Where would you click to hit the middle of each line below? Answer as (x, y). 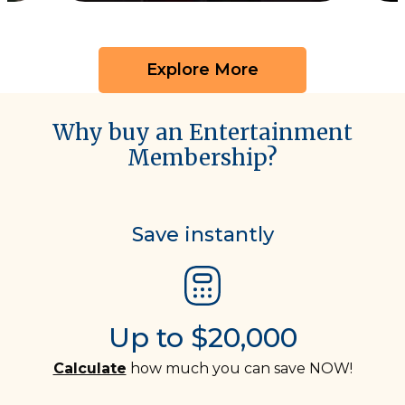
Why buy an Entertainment (202, 132)
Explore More (202, 69)
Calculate (89, 368)
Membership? (202, 157)
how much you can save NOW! (239, 368)
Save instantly (202, 234)
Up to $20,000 (202, 337)
